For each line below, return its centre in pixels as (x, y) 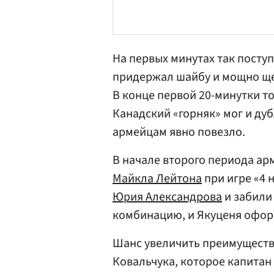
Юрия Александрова (167, 197)
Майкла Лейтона (157, 179)
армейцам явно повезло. (180, 132)
